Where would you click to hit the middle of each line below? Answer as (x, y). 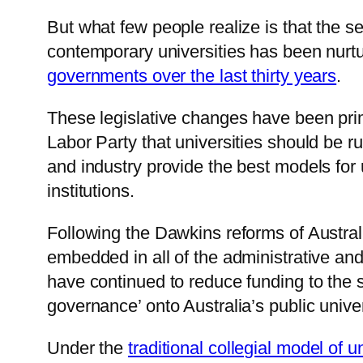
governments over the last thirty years (192, 76)
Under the (88, 348)
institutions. (91, 191)
